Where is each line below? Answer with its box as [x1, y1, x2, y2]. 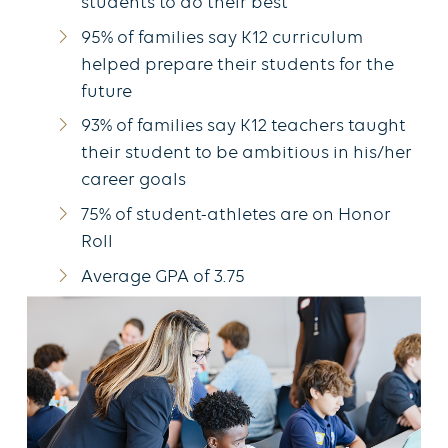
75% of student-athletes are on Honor [81, 205, 391, 225]
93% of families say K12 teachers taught [81, 117, 406, 137]
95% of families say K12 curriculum [81, 28, 363, 48]
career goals [81, 171, 186, 191]
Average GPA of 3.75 [81, 267, 245, 287]
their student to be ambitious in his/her [81, 144, 412, 164]
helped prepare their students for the [81, 55, 394, 75]
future [81, 82, 132, 102]
